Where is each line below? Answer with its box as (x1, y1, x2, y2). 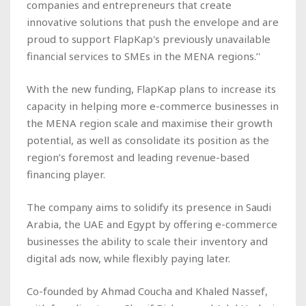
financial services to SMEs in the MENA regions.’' (27, 48, 260, 63)
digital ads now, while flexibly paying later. (27, 251, 230, 265)
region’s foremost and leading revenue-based (27, 150, 249, 164)
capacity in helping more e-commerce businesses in (27, 98, 279, 113)
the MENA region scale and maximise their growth (27, 115, 273, 130)
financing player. (27, 167, 105, 181)
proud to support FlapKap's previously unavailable (27, 31, 270, 46)
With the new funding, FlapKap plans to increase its (27, 81, 276, 96)
